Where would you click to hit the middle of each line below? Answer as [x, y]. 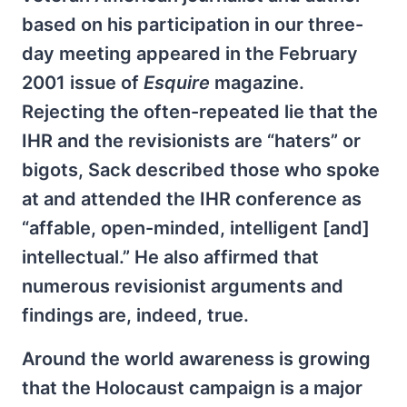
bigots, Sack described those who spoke [201, 170]
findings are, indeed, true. [135, 315]
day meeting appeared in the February [190, 54]
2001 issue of [83, 83]
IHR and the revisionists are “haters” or [191, 141]
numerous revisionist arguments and [183, 286]
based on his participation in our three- [193, 25]
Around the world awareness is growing [196, 359]
